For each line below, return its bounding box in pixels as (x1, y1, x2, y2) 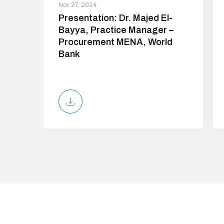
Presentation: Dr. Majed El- (58, 13, 172, 23)
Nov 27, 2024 (58, 1, 96, 8)
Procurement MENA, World (58, 37, 172, 47)
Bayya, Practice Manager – (58, 25, 173, 35)
